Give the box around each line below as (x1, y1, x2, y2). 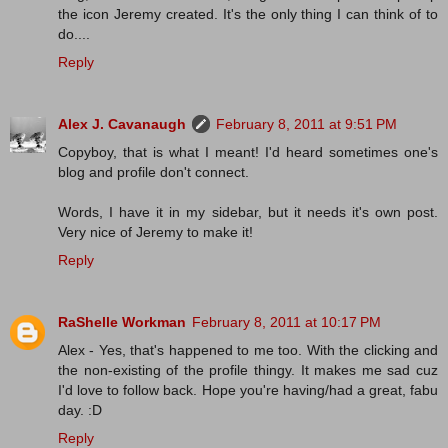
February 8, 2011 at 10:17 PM (192, 314, 381, 331)
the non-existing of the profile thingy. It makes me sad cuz (58, 362, 438, 379)
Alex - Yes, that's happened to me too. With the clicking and (58, 342, 438, 359)
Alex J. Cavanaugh (58, 116, 186, 133)
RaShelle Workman (58, 314, 186, 331)
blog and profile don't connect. (58, 164, 249, 181)
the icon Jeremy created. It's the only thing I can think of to (58, 6, 438, 23)
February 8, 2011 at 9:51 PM (216, 116, 397, 133)
